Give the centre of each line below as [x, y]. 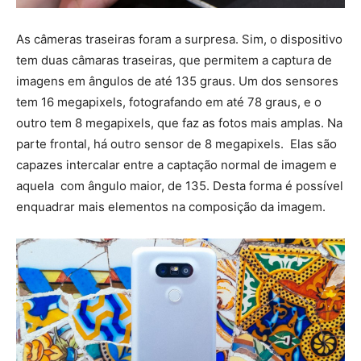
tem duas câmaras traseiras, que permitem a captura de [174, 60]
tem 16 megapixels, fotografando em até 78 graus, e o [169, 102]
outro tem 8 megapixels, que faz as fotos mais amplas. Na [179, 123]
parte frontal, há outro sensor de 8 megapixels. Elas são [176, 144]
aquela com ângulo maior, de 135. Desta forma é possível [180, 186]
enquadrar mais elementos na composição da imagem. [171, 207]
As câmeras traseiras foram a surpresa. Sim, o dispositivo [179, 39]
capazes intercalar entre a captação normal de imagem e [176, 165]
